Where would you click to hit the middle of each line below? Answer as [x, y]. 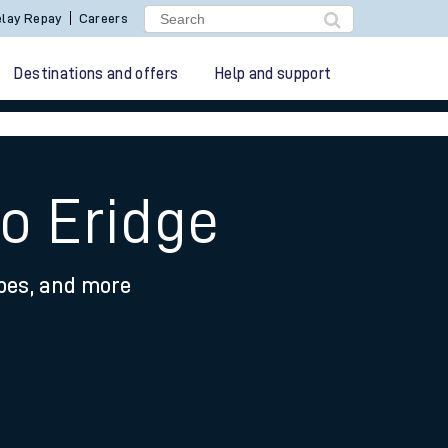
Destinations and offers [96, 74]
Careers [103, 18]
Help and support [273, 74]
